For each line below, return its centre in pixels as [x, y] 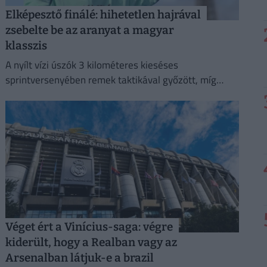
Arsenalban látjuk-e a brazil [79, 258]
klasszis [26, 46]
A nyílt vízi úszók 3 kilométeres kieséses [91, 65]
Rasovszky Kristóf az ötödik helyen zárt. [91, 94]
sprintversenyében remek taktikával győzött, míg [111, 80]
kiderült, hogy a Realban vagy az [91, 242]
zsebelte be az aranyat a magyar [89, 30]
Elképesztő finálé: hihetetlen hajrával [103, 15]
